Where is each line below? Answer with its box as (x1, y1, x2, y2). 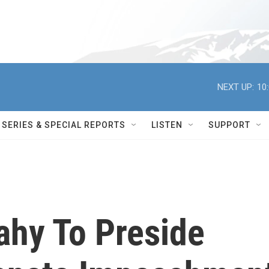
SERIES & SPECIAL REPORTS (2, 120, 125, 130)
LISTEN (151, 120, 183, 130)
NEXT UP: (217, 81, 254, 92)
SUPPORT (208, 120, 250, 130)
